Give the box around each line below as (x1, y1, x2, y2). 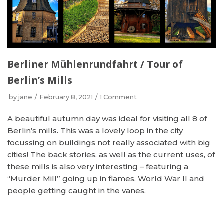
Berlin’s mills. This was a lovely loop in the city (7, 126, 183, 135)
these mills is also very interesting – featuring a (7, 162, 188, 171)
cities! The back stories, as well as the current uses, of (7, 150, 215, 159)
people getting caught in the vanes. (7, 186, 146, 195)
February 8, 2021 (39, 93, 93, 101)
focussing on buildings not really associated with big (7, 138, 210, 147)
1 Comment (100, 93, 137, 101)
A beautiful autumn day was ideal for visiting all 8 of (7, 114, 207, 123)
